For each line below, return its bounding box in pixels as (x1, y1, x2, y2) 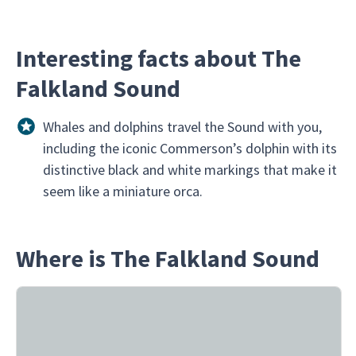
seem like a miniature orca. (42, 182, 203, 200)
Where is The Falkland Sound (16, 243, 319, 273)
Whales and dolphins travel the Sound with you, (42, 118, 322, 136)
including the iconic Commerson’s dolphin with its (42, 139, 337, 157)
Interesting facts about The (16, 43, 301, 73)
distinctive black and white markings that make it (42, 161, 337, 179)
